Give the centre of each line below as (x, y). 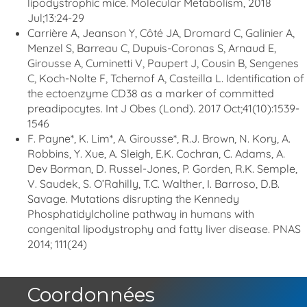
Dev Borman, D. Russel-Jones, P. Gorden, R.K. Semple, (162, 169)
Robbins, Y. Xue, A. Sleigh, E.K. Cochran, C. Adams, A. (156, 153)
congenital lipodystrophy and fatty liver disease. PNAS (164, 229)
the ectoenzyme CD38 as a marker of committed (151, 93)
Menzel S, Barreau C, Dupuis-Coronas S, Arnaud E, (152, 48)
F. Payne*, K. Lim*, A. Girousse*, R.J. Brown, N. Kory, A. (159, 138)
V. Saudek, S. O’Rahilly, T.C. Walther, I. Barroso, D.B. (153, 184)
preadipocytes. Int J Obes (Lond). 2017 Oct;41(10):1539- (163, 108)
